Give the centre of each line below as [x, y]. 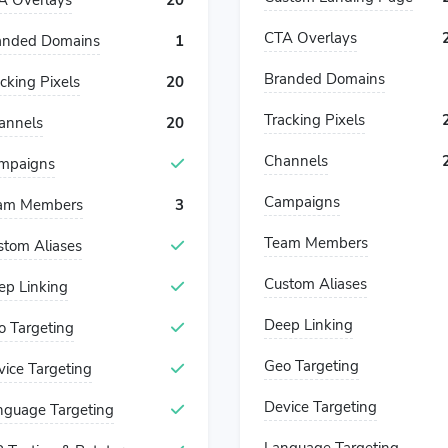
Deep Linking [308, 325]
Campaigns [302, 202]
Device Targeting [320, 407]
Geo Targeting [311, 366]
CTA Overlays [310, 38]
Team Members [316, 243]
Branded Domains [324, 79]
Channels [296, 161]
